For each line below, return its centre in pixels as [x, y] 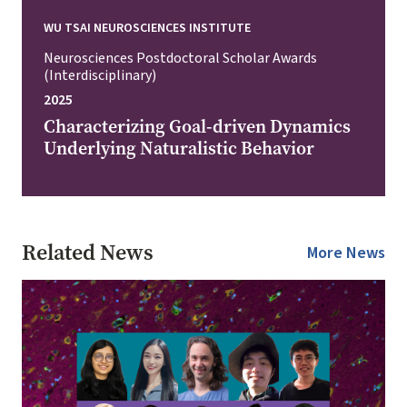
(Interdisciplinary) [100, 75]
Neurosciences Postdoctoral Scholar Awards [180, 58]
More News [346, 253]
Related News [88, 253]
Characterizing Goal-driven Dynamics [197, 127]
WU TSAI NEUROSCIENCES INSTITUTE [147, 28]
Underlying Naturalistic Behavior [179, 149]
